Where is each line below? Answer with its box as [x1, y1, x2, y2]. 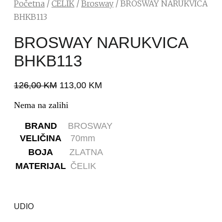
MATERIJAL [15, 161, 66, 171]
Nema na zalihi [14, 100, 68, 110]
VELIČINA [20, 133, 61, 143]
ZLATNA [69, 147, 103, 157]
